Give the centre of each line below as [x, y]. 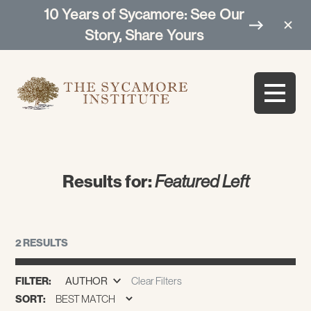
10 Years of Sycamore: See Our [144, 14]
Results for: [108, 181]
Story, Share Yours [144, 35]
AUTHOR [87, 280]
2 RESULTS [42, 242]
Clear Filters [156, 280]
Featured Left [202, 181]
